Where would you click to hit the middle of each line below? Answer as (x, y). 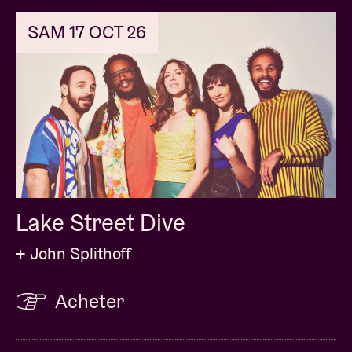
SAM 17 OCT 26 (87, 32)
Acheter (90, 301)
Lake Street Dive (101, 222)
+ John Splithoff (73, 253)
